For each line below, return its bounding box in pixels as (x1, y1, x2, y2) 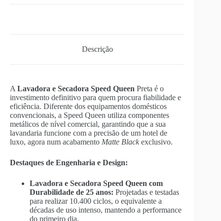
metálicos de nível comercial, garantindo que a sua (10, 119, 166, 128)
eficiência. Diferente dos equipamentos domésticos (10, 102, 167, 110)
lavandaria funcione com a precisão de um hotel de (10, 128, 167, 137)
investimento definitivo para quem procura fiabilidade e (10, 93, 181, 102)
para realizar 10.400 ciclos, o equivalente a (30, 196, 162, 205)
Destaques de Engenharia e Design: (10, 158, 128, 167)
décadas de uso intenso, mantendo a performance (30, 205, 182, 214)
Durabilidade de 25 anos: (30, 187, 113, 196)
